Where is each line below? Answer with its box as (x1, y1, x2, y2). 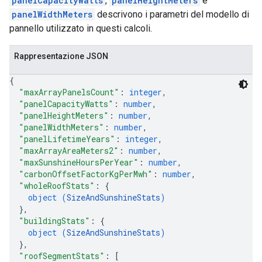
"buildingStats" (19, 215, 90, 226)
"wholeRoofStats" (19, 180, 95, 191)
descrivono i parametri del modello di (95, 9, 249, 20)
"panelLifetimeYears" (19, 133, 115, 144)
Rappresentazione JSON (14, 51, 108, 61)
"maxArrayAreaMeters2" (19, 145, 119, 156)
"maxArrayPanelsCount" (19, 87, 119, 98)
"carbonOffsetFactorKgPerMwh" (19, 168, 153, 180)
